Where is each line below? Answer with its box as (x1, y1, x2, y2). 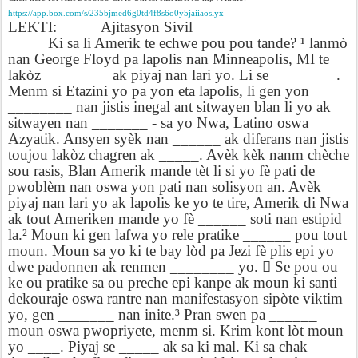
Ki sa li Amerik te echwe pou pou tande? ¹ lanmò (48, 34, 348, 51)
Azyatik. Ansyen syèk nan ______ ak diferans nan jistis (8, 130, 348, 147)
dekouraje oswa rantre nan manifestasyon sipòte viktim (8, 290, 343, 307)
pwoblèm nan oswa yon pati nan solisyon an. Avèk (8, 178, 321, 195)
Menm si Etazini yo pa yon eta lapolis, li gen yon (8, 82, 309, 99)
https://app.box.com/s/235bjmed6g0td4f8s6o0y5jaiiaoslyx (8, 9, 224, 18)
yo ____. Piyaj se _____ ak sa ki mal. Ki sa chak (8, 338, 308, 355)
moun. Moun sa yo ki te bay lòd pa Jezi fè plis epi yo (8, 242, 334, 259)
